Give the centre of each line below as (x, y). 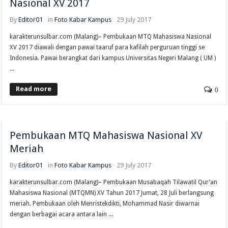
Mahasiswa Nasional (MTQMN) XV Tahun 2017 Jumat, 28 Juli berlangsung (112, 193)
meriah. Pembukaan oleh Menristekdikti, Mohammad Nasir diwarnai (105, 203)
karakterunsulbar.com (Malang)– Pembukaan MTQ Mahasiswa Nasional (111, 36)
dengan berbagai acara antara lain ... (62, 214)
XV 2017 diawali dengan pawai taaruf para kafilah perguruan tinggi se (107, 47)
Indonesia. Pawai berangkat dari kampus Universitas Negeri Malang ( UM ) (113, 58)
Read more (34, 89)
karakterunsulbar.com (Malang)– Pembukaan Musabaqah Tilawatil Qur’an (114, 182)
